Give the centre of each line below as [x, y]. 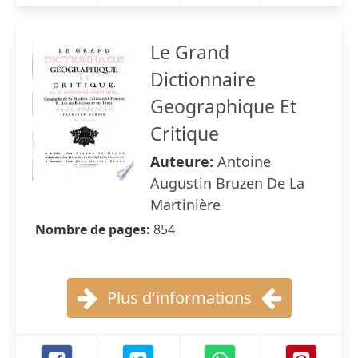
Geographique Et [223, 106]
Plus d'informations [179, 298]
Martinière [185, 205]
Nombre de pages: [94, 229]
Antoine [244, 161]
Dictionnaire [203, 79]
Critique [185, 133]
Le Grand [190, 52]
